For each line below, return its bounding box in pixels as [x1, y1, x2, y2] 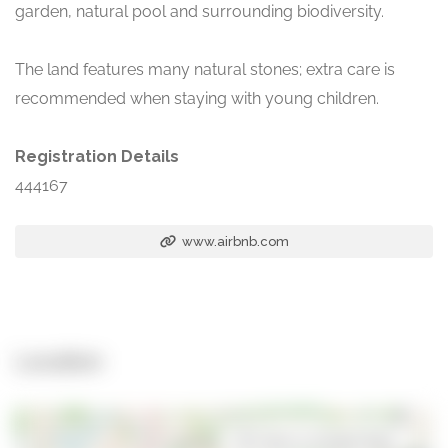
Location [15, 348, 103, 375]
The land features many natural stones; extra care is [15, 60, 395, 80]
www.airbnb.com [178, 234, 289, 250]
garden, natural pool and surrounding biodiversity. [15, 2, 384, 22]
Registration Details [15, 147, 179, 167]
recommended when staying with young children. [15, 89, 379, 109]
